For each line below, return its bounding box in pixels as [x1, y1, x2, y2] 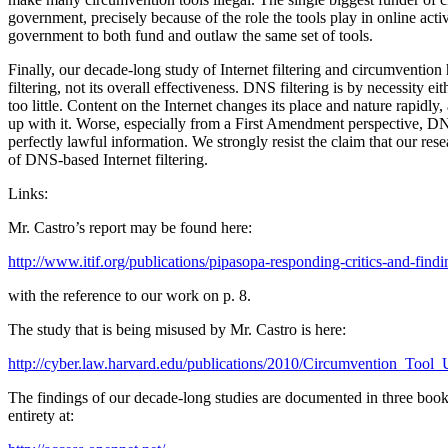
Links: [8, 184, 48, 202]
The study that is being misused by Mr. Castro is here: [8, 320, 346, 338]
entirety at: [8, 406, 74, 424]
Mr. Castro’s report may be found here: [8, 218, 252, 236]
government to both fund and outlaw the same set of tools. [8, 26, 373, 44]
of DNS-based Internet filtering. [8, 150, 208, 168]
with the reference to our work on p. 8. [8, 286, 251, 304]
